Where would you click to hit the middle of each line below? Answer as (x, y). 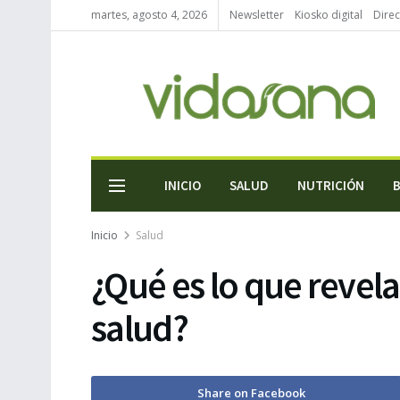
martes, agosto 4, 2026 (149, 15)
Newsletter (257, 15)
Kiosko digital (329, 15)
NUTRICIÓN (331, 185)
